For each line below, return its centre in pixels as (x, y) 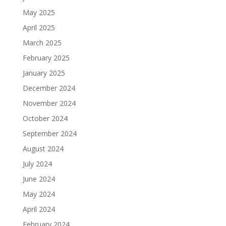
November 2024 (49, 103)
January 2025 (44, 73)
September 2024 (49, 133)
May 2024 (39, 194)
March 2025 (42, 42)
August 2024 (43, 148)
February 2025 (46, 58)
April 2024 (39, 209)
